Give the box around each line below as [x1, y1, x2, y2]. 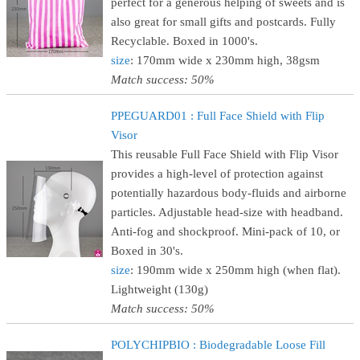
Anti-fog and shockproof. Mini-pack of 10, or [111, 225, 340, 238]
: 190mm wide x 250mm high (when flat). [130, 264, 341, 276]
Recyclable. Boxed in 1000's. [111, 35, 258, 47]
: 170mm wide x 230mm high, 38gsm [130, 54, 320, 67]
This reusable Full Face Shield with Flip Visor [111, 148, 338, 161]
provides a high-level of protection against [111, 167, 323, 180]
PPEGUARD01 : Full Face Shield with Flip [111, 109, 325, 122]
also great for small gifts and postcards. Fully [111, 15, 336, 28]
